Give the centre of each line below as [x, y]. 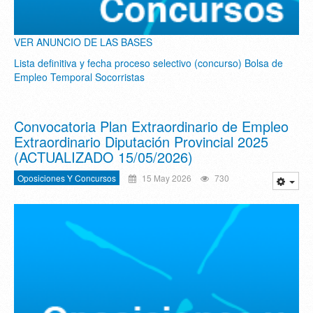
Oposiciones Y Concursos [67, 178]
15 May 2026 [166, 178]
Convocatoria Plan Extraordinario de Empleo [151, 126]
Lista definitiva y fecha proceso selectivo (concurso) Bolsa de [148, 63]
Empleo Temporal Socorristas [79, 77]
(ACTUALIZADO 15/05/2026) [103, 157]
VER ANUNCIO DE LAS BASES [83, 42]
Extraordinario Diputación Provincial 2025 [141, 142]
